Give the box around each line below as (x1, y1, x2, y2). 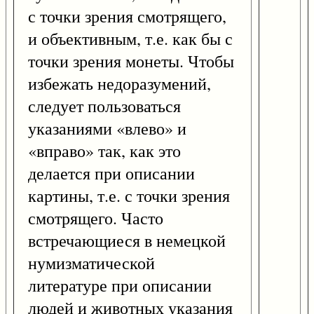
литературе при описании (28, 274, 212, 297)
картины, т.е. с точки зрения (28, 184, 230, 207)
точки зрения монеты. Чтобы (28, 50, 234, 73)
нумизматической (28, 252, 155, 275)
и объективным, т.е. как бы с (28, 27, 233, 50)
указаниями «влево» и (28, 117, 186, 140)
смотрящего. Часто (28, 207, 163, 230)
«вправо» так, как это (28, 139, 181, 163)
